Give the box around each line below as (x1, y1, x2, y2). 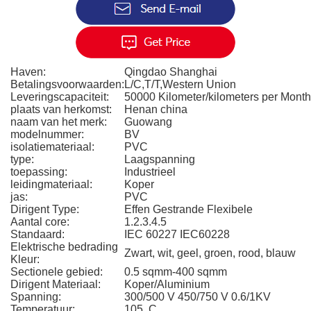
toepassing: (10, 166, 67, 178)
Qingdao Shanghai (124, 66, 217, 78)
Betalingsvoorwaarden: (10, 78, 124, 90)
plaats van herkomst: (10, 103, 112, 115)
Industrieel (124, 166, 176, 178)
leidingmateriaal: (10, 178, 92, 190)
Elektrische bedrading (10, 241, 118, 253)
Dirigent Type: (10, 203, 79, 215)
